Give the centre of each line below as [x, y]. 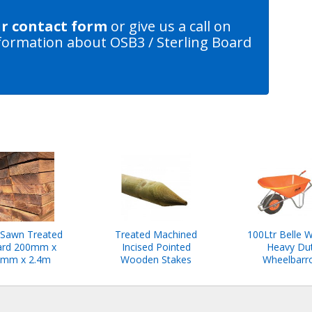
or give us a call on [169, 26]
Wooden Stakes [156, 260]
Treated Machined [156, 235]
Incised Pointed [156, 247]
